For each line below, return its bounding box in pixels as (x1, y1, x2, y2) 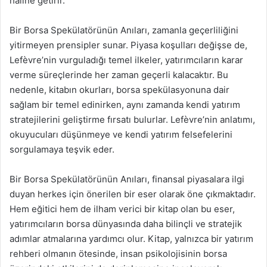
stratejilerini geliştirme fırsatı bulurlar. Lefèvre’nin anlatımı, (10, 114, 255, 125)
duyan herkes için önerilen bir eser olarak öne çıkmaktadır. (10, 188, 256, 200)
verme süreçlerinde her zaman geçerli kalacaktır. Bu (10, 69, 228, 80)
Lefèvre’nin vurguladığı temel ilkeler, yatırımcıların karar (10, 54, 243, 66)
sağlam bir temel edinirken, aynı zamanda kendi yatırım (10, 99, 240, 110)
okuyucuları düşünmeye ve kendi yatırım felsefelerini (10, 129, 232, 140)
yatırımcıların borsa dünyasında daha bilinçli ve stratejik (10, 218, 242, 229)
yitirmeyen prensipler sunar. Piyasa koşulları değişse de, (10, 39, 247, 51)
